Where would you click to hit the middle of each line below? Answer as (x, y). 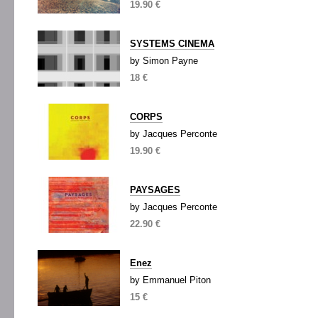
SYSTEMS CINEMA (172, 44)
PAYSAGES (155, 190)
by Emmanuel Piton (170, 280)
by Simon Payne (164, 61)
